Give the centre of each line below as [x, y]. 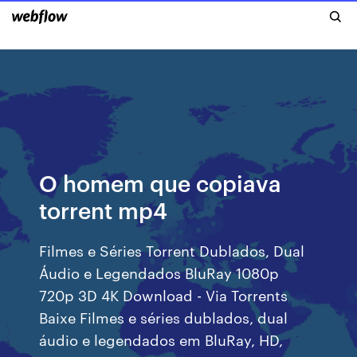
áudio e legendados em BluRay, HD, [161, 339]
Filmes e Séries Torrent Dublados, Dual [172, 250]
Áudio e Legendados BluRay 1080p [159, 272]
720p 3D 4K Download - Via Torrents [164, 294]
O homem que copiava [161, 182]
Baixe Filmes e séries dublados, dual [164, 317]
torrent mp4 [104, 209]
